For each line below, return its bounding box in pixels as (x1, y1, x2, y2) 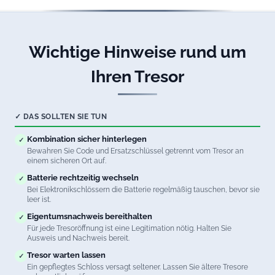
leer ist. (27, 195, 51, 204)
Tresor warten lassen (27, 250, 106, 260)
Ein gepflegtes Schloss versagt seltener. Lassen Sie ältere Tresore (27, 263, 248, 272)
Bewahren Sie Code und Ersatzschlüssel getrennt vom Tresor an (27, 147, 244, 156)
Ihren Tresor (91, 66, 184, 87)
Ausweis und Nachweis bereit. (27, 234, 130, 243)
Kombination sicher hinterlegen (27, 134, 147, 144)
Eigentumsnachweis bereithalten (27, 212, 152, 222)
